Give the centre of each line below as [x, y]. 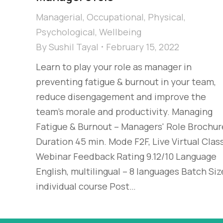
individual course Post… [86, 186]
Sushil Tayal [74, 47]
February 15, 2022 [143, 47]
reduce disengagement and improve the [121, 97]
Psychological [65, 32]
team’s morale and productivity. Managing [124, 112]
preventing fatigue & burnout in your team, [126, 82]
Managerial [59, 17]
